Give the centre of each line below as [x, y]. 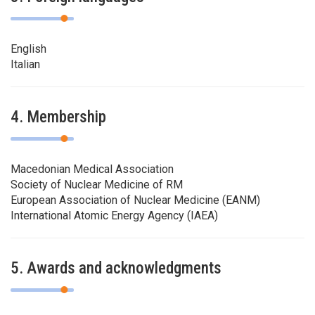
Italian [25, 64]
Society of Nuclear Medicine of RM [97, 184]
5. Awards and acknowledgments [116, 268]
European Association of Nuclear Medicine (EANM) [135, 200]
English [28, 49]
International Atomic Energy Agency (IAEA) [114, 215]
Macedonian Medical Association [92, 169]
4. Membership [58, 117]
